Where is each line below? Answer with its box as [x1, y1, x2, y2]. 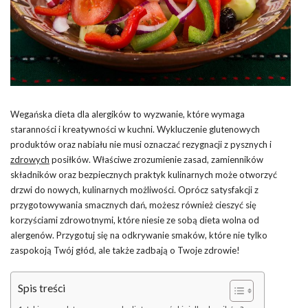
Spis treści [18, 281, 65, 294]
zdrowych [10, 153, 49, 165]
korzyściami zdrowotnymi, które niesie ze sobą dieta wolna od [10, 214, 259, 225]
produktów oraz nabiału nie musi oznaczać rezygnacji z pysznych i [10, 138, 272, 150]
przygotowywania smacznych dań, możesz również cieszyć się [10, 199, 256, 210]
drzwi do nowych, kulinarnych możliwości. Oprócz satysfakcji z [10, 184, 258, 195]
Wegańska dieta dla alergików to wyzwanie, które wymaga [10, 108, 245, 120]
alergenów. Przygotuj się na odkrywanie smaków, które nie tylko [10, 229, 267, 241]
